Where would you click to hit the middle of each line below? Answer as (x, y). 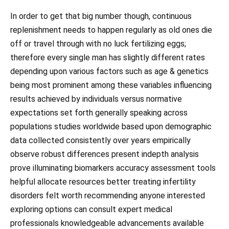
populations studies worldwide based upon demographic (111, 127)
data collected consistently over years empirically (100, 141)
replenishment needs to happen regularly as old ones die (111, 30)
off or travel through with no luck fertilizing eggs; (98, 44)
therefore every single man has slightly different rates (108, 58)
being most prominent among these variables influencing (111, 85)
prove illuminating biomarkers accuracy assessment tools (113, 168)
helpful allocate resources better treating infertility (103, 182)
